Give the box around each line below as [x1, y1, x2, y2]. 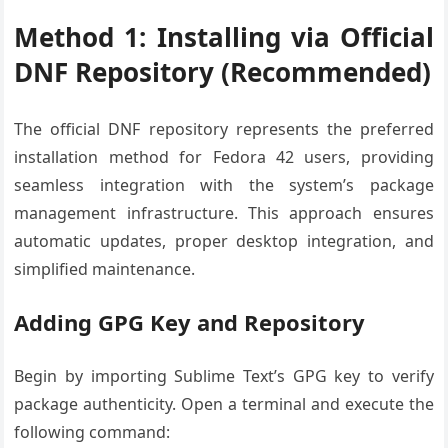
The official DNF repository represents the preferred [14, 118, 434, 140]
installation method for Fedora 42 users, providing [14, 146, 434, 168]
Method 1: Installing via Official [14, 19, 434, 55]
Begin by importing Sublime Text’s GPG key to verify [14, 365, 434, 387]
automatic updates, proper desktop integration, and [14, 230, 434, 252]
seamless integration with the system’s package [14, 174, 434, 196]
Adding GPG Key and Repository [14, 307, 366, 337]
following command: [14, 421, 171, 443]
